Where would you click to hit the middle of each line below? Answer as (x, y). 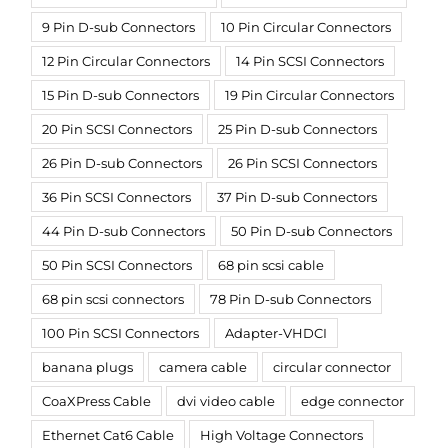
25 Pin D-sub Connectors (297, 129)
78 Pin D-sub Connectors (290, 299)
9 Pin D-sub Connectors (118, 27)
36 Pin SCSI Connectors (116, 197)
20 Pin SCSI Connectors (117, 129)
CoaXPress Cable (96, 401)
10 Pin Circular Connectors (306, 27)
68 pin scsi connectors (113, 299)
